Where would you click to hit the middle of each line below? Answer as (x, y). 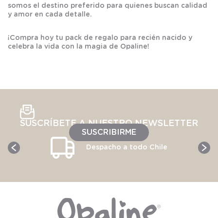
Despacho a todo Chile (127, 147)
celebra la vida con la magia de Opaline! (79, 46)
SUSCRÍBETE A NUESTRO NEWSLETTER (109, 123)
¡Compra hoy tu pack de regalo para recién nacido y (100, 38)
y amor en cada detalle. (50, 14)
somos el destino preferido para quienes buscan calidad (108, 6)
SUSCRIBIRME (109, 132)
